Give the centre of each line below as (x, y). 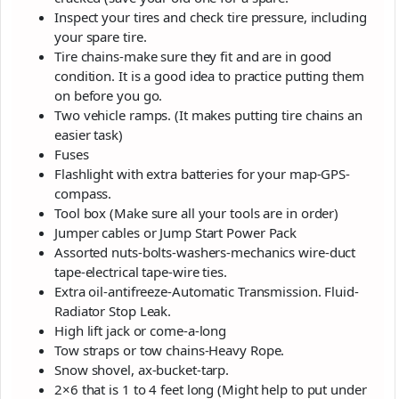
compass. (83, 193)
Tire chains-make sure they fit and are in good (193, 56)
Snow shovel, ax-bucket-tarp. (142, 370)
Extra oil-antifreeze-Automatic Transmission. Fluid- (207, 291)
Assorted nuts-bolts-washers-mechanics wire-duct (205, 252)
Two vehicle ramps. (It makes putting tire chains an (208, 115)
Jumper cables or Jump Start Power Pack (176, 232)
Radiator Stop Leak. (113, 311)
